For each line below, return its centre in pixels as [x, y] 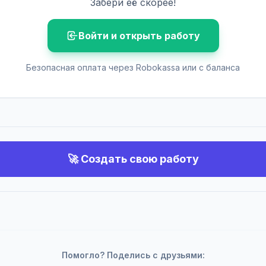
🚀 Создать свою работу [133, 159]
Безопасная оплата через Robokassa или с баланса [133, 67]
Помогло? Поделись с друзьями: [133, 255]
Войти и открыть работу [139, 36]
